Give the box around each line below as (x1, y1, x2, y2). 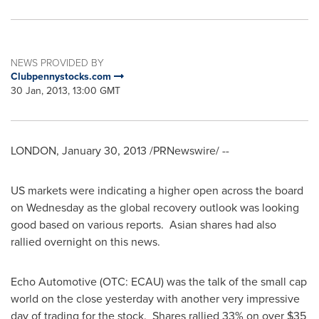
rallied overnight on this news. (11, 234, 160, 250)
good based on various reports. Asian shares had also (11, 216, 276, 233)
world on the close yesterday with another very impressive (11, 291, 300, 307)
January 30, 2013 (62, 142, 147, 159)
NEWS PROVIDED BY (11, 56, 104, 69)
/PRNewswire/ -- (147, 142, 229, 159)
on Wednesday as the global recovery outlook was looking (11, 199, 299, 216)
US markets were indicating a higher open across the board (11, 182, 303, 199)
